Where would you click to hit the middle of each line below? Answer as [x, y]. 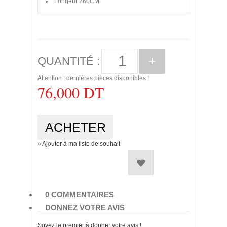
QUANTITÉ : [69, 61]
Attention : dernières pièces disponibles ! [93, 78]
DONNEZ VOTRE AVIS [85, 207]
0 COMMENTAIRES [80, 194]
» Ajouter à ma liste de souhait [79, 144]
